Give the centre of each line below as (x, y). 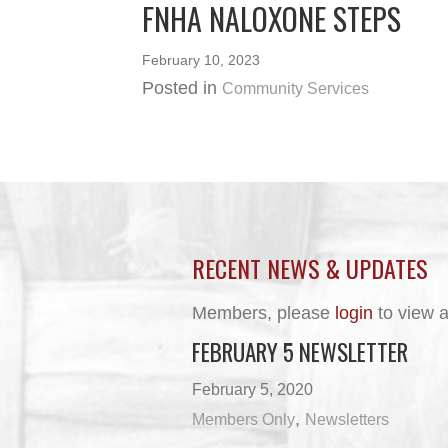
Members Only (243, 419)
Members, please (263, 313)
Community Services (295, 88)
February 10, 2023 (201, 60)
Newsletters (346, 419)
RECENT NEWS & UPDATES (309, 268)
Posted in (179, 88)
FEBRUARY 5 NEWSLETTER (299, 352)
